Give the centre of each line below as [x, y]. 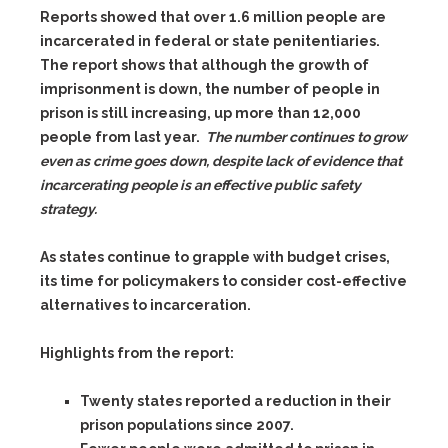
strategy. [68, 209]
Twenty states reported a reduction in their [235, 401]
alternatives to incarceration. [145, 305]
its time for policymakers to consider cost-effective [223, 281]
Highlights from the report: [137, 353]
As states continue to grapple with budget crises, [215, 257]
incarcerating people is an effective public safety [200, 185]
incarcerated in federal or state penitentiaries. [211, 41]
